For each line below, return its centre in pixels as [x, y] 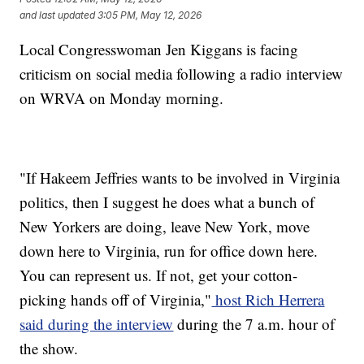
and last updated [58, 15]
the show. [49, 348]
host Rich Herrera [268, 299]
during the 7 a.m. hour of [254, 323]
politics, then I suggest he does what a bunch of [167, 201]
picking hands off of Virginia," [116, 299]
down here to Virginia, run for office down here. [169, 250]
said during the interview [97, 323]
